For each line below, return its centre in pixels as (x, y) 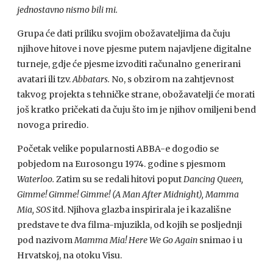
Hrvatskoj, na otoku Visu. (69, 255)
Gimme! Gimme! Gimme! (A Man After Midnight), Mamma (128, 194)
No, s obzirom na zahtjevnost (172, 79)
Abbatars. (91, 79)
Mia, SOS (34, 210)
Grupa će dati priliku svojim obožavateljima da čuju (124, 34)
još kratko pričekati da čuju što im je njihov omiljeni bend (136, 110)
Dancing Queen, (213, 179)
